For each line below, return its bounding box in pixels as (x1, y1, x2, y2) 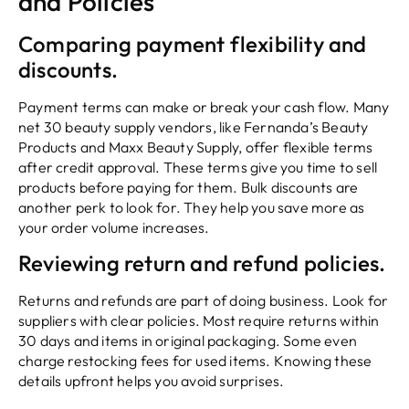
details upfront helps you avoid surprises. (18, 372, 285, 391)
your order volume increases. (18, 217, 210, 236)
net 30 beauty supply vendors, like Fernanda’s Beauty (18, 117, 369, 136)
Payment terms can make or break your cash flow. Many (18, 97, 390, 116)
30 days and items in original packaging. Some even (18, 331, 358, 351)
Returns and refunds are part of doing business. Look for (18, 291, 389, 310)
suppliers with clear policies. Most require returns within (18, 311, 380, 330)
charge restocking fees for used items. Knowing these (18, 351, 372, 371)
